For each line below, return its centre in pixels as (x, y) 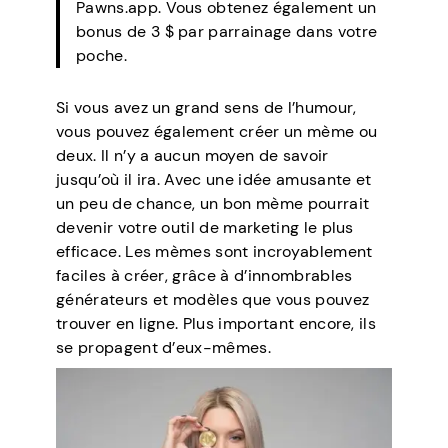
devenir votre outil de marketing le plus (205, 227)
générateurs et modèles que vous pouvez (213, 299)
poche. (101, 55)
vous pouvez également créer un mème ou (217, 131)
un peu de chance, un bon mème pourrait (213, 203)
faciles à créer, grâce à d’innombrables (204, 275)
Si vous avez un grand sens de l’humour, (206, 107)
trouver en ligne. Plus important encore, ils (216, 323)
